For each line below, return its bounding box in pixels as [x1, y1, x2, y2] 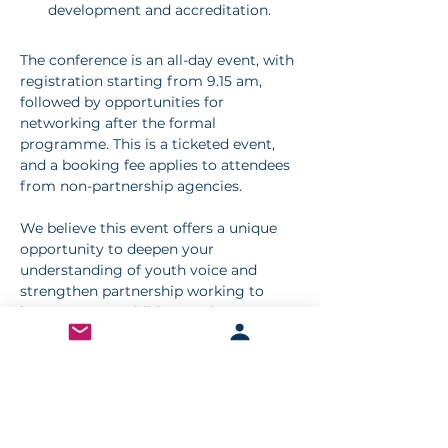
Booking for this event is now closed [20, 365, 285, 384]
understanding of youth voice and [20, 260, 261, 279]
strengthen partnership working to [20, 281, 268, 300]
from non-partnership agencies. [20, 176, 242, 195]
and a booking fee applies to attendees [20, 155, 294, 174]
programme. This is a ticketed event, [20, 134, 279, 153]
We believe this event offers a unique [20, 218, 281, 237]
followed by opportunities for [20, 92, 228, 111]
